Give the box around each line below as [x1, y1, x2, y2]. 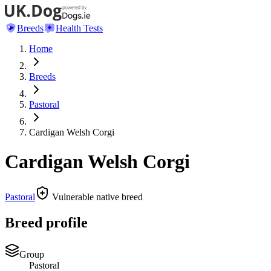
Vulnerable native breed [50, 192, 143, 203]
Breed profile [5, 215, 88, 231]
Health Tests [56, 22, 103, 33]
